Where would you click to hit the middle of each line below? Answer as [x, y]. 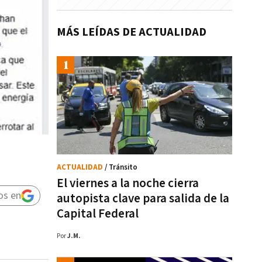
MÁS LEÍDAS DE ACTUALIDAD [132, 32]
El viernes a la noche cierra [128, 183]
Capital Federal [98, 214]
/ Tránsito [121, 168]
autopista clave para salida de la [143, 199]
